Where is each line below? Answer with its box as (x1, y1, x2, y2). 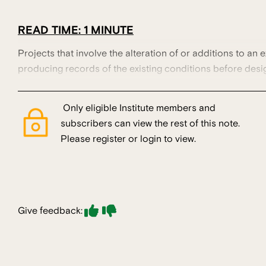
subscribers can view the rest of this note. (61, 118, 240, 130)
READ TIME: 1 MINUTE (18, 23, 134, 37)
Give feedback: (18, 205, 83, 217)
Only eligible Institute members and (61, 102, 216, 115)
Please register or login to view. (61, 133, 196, 145)
